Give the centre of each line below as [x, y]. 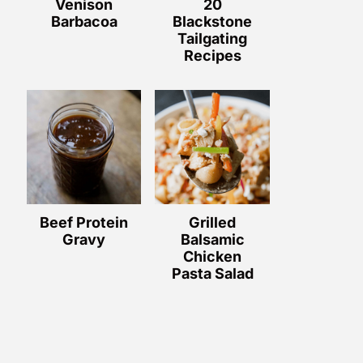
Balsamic [212, 240]
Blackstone [213, 21]
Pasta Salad [212, 274]
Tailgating [213, 38]
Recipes [212, 55]
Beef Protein [84, 223]
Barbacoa [84, 21]
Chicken [213, 257]
